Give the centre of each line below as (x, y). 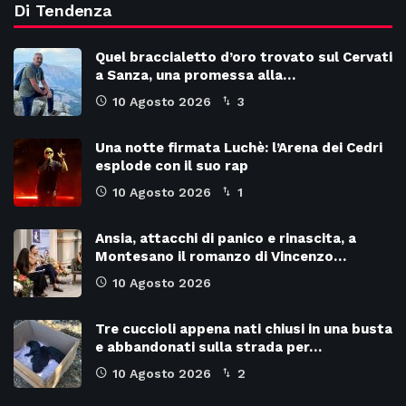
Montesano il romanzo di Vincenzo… (221, 256)
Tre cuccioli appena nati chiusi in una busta (244, 329)
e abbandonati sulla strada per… (208, 347)
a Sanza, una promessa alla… (195, 75)
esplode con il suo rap (172, 165)
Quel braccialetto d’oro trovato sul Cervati (244, 57)
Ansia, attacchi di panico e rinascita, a (226, 238)
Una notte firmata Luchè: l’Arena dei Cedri (239, 147)
